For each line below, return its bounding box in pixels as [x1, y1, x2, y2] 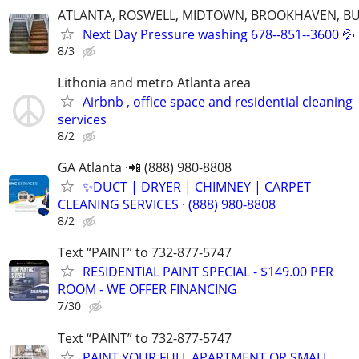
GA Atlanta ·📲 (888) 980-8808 [58, 159, 232, 177]
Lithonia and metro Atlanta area [58, 74, 251, 91]
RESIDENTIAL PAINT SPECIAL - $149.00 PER [83, 263, 333, 281]
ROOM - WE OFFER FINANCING [58, 280, 237, 299]
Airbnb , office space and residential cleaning [83, 93, 353, 111]
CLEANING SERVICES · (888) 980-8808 [58, 196, 276, 214]
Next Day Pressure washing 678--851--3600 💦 [83, 25, 355, 43]
